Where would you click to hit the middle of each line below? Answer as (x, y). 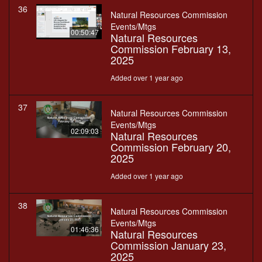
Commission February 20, (171, 147)
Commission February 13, (171, 49)
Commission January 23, (168, 245)
